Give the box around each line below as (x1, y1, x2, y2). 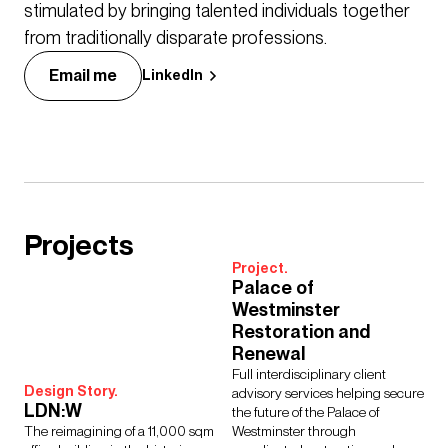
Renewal (232, 343, 305, 366)
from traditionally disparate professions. (24, 27, 327, 49)
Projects (24, 228, 134, 264)
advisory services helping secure (232, 385, 424, 402)
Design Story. (24, 383, 118, 401)
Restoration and (232, 321, 370, 344)
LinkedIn (142, 67, 203, 85)
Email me (49, 66, 117, 86)
